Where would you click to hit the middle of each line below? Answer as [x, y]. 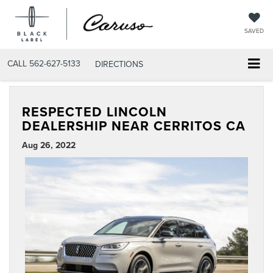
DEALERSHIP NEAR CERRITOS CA [134, 126]
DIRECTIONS [119, 64]
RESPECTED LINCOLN [94, 112]
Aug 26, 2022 [49, 145]
